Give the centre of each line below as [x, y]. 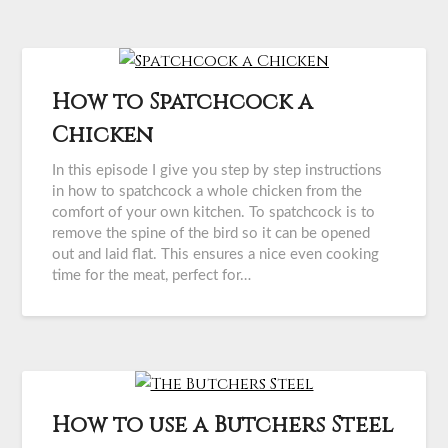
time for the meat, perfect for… [152, 276]
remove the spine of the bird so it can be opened [211, 234]
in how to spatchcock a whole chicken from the [207, 192]
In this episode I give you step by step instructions [217, 171]
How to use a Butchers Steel [223, 426]
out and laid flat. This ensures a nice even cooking [216, 255]
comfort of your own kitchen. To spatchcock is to [214, 213]
